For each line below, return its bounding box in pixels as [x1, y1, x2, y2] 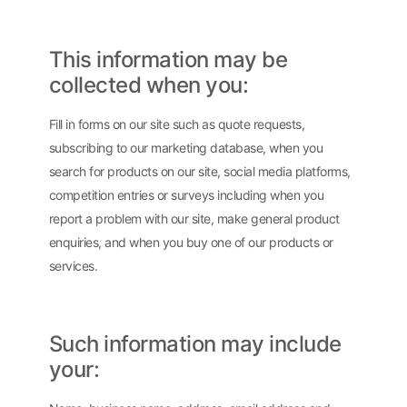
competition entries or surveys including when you [48, 187, 324, 203]
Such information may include [48, 330, 342, 357]
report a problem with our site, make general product [48, 211, 340, 227]
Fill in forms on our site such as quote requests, [48, 116, 305, 133]
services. [48, 258, 98, 274]
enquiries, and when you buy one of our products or [48, 234, 333, 251]
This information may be [48, 46, 288, 74]
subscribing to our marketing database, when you [48, 140, 323, 156]
